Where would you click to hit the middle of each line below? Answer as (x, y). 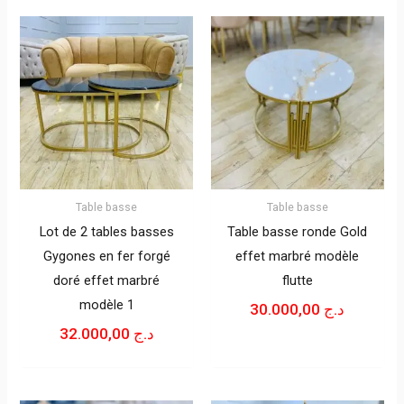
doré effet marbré (107, 280)
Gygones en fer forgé (106, 256)
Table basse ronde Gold (298, 231)
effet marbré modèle (298, 256)
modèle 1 (106, 304)
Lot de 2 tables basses (106, 231)
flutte (297, 280)
